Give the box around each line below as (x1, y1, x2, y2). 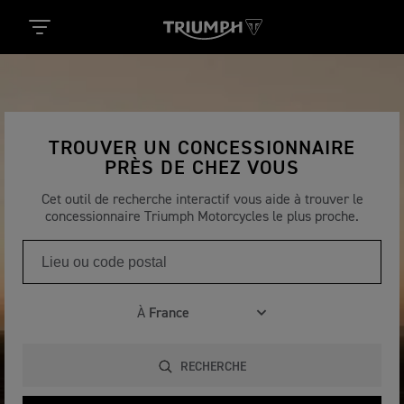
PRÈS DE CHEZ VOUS (105, 159, 299, 179)
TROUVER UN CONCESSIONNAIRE (49, 139, 355, 159)
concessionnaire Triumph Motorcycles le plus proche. (45, 210, 359, 225)
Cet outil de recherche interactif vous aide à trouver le (41, 193, 363, 207)
